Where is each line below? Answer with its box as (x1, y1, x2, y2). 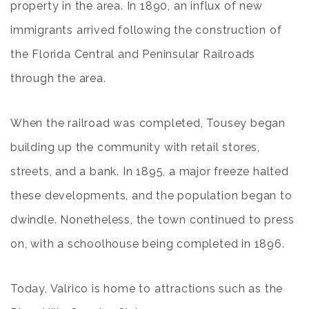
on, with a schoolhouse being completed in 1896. (10, 237, 285, 250)
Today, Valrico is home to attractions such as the (10, 282, 283, 295)
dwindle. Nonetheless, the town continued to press (10, 213, 295, 226)
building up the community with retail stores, (10, 141, 260, 154)
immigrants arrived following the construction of (10, 23, 282, 37)
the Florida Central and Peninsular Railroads (10, 48, 256, 61)
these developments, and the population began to (10, 189, 292, 202)
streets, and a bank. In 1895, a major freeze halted (10, 165, 289, 178)
